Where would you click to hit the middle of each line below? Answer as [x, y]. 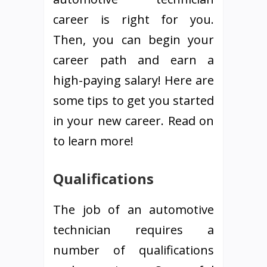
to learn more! [93, 141]
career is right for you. [133, 19]
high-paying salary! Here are [133, 80]
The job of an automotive [133, 209]
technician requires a [133, 230]
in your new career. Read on [133, 121]
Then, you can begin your [133, 40]
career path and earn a [133, 60]
